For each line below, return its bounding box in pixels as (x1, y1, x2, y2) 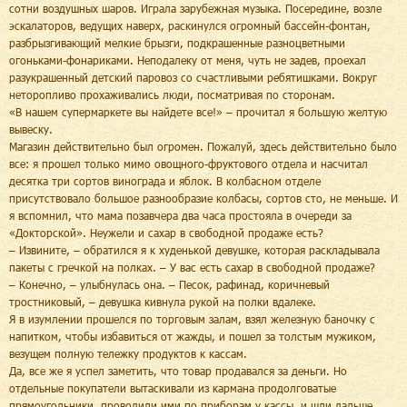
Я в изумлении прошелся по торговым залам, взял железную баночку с (9, 312, 375, 325)
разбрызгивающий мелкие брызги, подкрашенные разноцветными (9, 35, 345, 49)
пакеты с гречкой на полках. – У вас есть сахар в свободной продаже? (9, 260, 375, 273)
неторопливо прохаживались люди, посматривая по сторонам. (9, 87, 335, 101)
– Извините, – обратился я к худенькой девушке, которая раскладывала (9, 243, 380, 256)
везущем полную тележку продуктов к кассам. (9, 346, 247, 360)
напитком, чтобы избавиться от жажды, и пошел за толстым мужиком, (9, 329, 376, 342)
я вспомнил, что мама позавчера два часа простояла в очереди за (9, 208, 352, 222)
